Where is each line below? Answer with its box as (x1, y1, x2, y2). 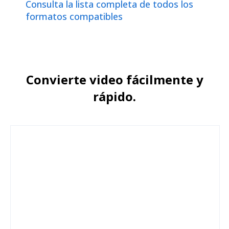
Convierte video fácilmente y (26, 71, 203, 88)
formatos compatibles (26, 10, 123, 23)
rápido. (93, 88, 136, 105)
